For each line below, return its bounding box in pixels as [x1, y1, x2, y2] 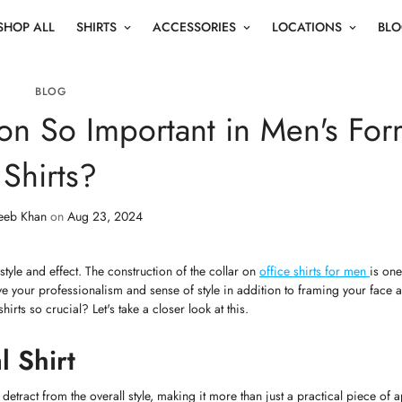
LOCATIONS [272, 18, 342, 36]
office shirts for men [259, 262, 370, 280]
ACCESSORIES [153, 18, 236, 36]
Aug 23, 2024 [66, 207, 143, 225]
